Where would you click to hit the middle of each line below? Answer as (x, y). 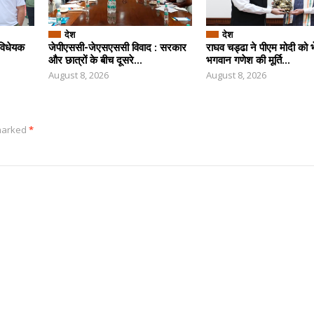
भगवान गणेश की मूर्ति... (248, 60)
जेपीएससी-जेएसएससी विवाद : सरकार (117, 47)
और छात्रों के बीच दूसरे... (95, 60)
